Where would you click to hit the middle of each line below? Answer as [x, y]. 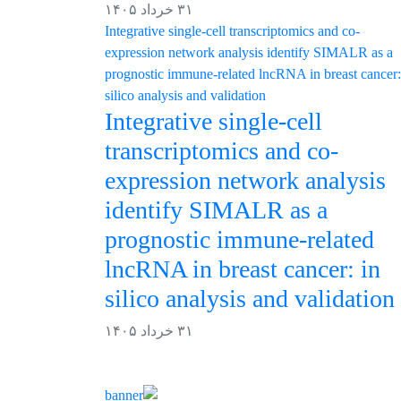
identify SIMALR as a [216, 210]
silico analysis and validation [250, 299]
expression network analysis [245, 180]
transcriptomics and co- [222, 151]
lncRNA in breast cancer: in [243, 269]
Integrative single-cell [213, 121]
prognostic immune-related [239, 239]
